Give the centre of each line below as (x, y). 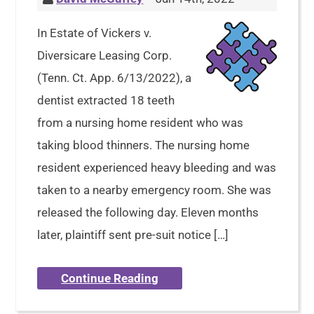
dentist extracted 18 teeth (106, 100)
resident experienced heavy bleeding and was (157, 168)
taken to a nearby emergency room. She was (155, 190)
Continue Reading (110, 278)
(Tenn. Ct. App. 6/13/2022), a (115, 78)
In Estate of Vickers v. (95, 33)
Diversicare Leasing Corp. (105, 55)
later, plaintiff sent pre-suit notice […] (133, 235)
